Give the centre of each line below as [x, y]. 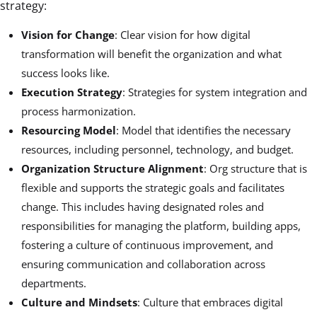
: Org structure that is [255, 168]
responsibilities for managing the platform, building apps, [161, 225]
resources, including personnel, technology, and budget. [157, 149]
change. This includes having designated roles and [143, 206]
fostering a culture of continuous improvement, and [147, 244]
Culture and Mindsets [79, 302]
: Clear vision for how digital [183, 34]
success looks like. [65, 73]
